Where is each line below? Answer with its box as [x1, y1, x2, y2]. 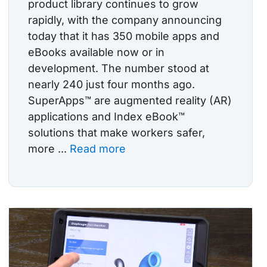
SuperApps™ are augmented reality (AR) [28, 94, 232, 107]
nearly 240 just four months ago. [28, 78, 195, 91]
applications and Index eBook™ [28, 110, 185, 123]
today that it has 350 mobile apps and [28, 30, 219, 43]
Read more [70, 142, 126, 156]
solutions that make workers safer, [28, 126, 205, 139]
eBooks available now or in [28, 46, 164, 59]
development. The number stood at [28, 62, 209, 75]
